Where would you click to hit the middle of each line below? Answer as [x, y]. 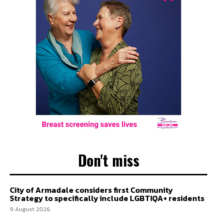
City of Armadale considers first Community [91, 190]
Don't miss [108, 160]
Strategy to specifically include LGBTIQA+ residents [107, 198]
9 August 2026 [30, 209]
